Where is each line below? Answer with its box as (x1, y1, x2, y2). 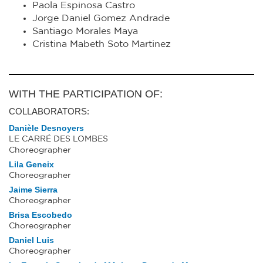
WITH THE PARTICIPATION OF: (9, 88, 163, 100)
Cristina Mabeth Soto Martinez (32, 39, 171, 49)
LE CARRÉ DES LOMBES (9, 135, 108, 143)
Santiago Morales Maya (32, 26, 138, 36)
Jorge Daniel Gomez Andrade (32, 14, 170, 23)
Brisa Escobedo (9, 210, 72, 220)
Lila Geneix (9, 160, 54, 169)
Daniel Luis (9, 235, 54, 245)
